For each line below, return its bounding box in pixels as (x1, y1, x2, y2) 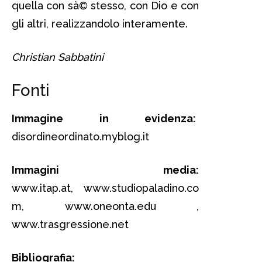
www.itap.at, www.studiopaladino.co (12, 182, 199, 195)
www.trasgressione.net (12, 218, 129, 231)
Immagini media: (12, 164, 199, 177)
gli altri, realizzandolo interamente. (12, 18, 188, 30)
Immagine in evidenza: (12, 112, 196, 125)
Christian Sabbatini (12, 51, 104, 64)
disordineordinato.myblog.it (12, 130, 149, 143)
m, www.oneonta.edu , (12, 200, 199, 213)
